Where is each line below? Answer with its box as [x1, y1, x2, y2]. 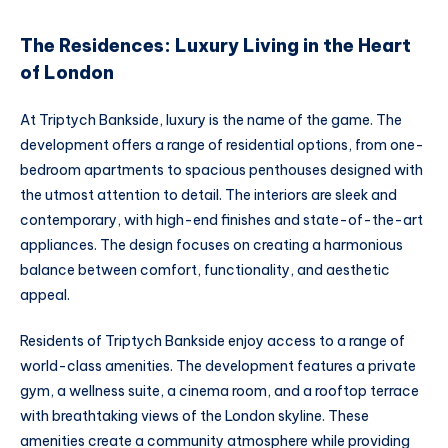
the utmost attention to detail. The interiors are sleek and [20, 186, 397, 205]
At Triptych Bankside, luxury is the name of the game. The [20, 111, 402, 130]
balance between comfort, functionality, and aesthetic [20, 261, 390, 280]
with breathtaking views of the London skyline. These [20, 406, 369, 425]
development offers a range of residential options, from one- [20, 136, 424, 155]
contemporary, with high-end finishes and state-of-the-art [20, 211, 423, 230]
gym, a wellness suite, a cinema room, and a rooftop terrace [20, 381, 419, 400]
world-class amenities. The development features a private [20, 356, 416, 375]
